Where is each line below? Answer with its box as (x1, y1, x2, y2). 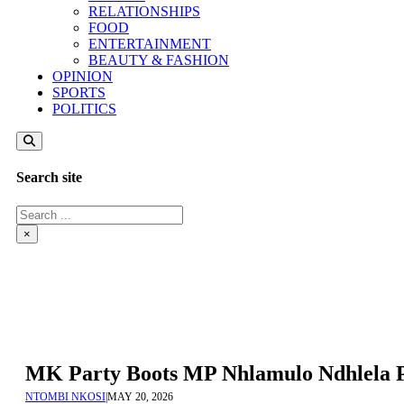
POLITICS (52, 101, 116, 116)
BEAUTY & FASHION (88, 52, 229, 68)
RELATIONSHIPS (88, 4, 200, 19)
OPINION (52, 69, 113, 84)
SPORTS (52, 85, 106, 100)
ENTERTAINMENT (88, 36, 211, 51)
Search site (16, 170, 82, 186)
